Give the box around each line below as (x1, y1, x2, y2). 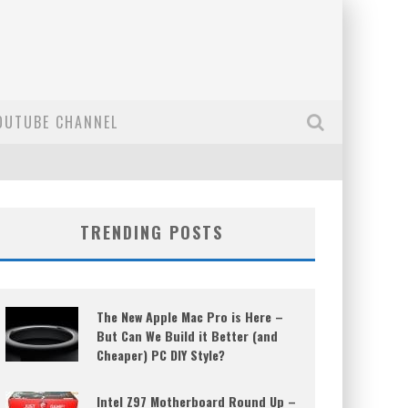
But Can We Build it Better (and (97, 326, 278, 345)
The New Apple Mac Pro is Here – (97, 307, 283, 326)
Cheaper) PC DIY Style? (97, 345, 225, 364)
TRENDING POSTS (79, 220, 223, 244)
